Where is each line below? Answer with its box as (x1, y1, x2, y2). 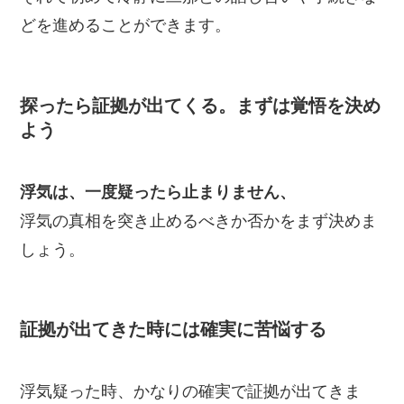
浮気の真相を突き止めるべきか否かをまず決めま (20, 211, 378, 230)
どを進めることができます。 (20, 16, 232, 35)
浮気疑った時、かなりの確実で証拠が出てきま (20, 382, 362, 401)
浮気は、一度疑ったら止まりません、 (20, 182, 297, 201)
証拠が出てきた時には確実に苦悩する (20, 319, 327, 340)
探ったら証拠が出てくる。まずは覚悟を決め (20, 95, 381, 115)
